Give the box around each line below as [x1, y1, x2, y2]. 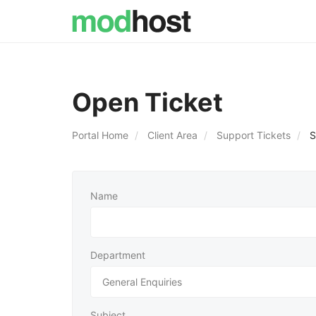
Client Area [147, 129, 197, 141]
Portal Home [72, 129, 128, 141]
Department [90, 249, 145, 261]
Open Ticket [72, 87, 223, 118]
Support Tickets [217, 129, 291, 141]
